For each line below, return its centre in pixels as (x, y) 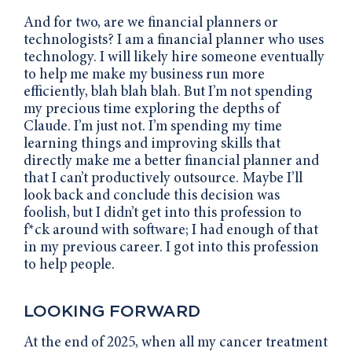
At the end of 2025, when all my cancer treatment (176, 343)
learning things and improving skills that (152, 144)
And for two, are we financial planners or (151, 23)
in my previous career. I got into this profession (171, 247)
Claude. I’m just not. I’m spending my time (153, 126)
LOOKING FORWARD (112, 310)
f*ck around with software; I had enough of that (171, 230)
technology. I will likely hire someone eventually (174, 57)
